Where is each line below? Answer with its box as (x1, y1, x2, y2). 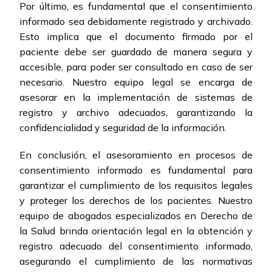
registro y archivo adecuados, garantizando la (19, 106, 253, 119)
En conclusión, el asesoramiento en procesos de (19, 149, 253, 161)
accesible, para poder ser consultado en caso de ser (19, 61, 253, 73)
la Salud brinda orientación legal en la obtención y (19, 225, 253, 237)
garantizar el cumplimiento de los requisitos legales (19, 179, 253, 192)
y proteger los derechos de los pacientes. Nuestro (19, 194, 253, 207)
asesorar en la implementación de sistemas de (19, 91, 253, 104)
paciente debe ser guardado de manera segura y (19, 46, 253, 58)
